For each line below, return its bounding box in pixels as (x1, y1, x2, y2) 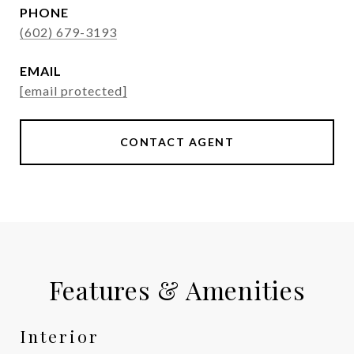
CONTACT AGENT (119, 135, 235, 149)
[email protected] (20, 83, 127, 98)
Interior (20, 325, 100, 347)
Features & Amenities (48, 273, 306, 307)
